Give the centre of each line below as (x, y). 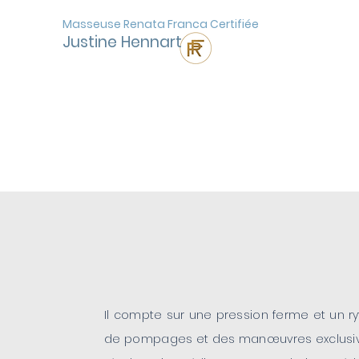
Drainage (190, 121)
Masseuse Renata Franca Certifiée (161, 24)
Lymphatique (190, 145)
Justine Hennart (122, 42)
